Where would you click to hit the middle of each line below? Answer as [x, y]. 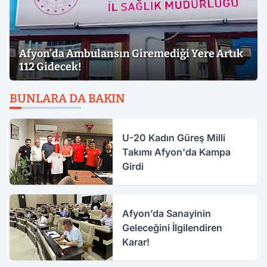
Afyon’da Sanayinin [167, 213]
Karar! [136, 242]
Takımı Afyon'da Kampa [177, 152]
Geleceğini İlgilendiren [173, 227]
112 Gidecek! [50, 67]
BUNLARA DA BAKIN [67, 98]
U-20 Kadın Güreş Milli [174, 137]
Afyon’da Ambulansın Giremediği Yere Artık [131, 54]
